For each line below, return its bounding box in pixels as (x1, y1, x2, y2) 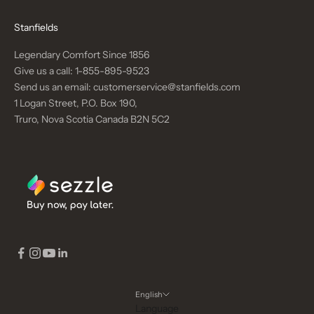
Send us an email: (14, 81, 93, 94)
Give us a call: (14, 64, 75, 78)
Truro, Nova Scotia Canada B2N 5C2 (14, 113, 170, 126)
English (135, 289, 163, 300)
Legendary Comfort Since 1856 (14, 48, 149, 62)
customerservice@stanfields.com (93, 81, 240, 94)
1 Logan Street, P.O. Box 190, (14, 97, 137, 110)
